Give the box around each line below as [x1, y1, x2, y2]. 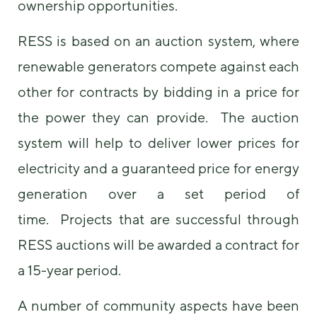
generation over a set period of [18, 185, 299, 202]
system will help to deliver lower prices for [18, 134, 299, 151]
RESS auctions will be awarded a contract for [18, 236, 299, 253]
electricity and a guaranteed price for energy [18, 160, 299, 176]
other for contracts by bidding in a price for [18, 83, 299, 100]
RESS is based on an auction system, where [18, 33, 299, 49]
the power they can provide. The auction [18, 109, 299, 125]
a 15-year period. [18, 262, 121, 278]
